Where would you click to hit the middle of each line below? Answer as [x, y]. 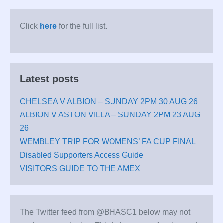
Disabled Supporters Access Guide [82, 155]
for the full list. [82, 26]
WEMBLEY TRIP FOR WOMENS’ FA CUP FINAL [108, 142]
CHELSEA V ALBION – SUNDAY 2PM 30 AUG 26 [109, 102]
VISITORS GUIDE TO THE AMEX [80, 169]
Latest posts [49, 79]
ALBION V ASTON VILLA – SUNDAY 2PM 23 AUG [110, 115]
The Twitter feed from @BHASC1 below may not [105, 212]
